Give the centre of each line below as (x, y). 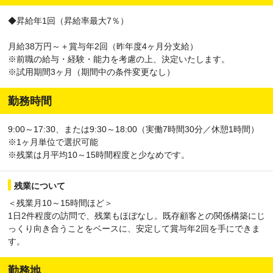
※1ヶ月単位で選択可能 (53, 142)
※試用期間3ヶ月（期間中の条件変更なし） (91, 72)
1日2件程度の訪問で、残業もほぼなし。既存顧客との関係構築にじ (136, 215)
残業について (40, 186)
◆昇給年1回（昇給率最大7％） (68, 20)
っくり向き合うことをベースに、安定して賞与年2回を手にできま (134, 228)
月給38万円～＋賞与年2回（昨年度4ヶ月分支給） (103, 46)
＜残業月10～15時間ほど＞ (60, 203)
